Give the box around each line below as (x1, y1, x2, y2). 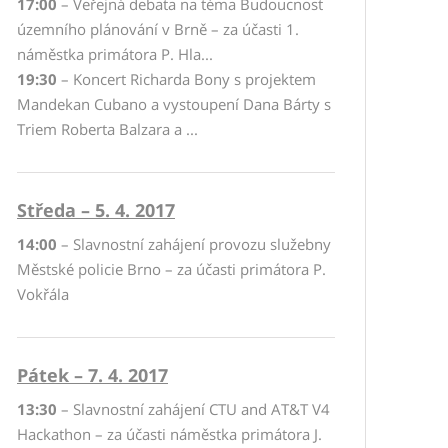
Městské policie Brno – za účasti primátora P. (17, 259, 326, 279)
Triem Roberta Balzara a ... (17, 119, 198, 139)
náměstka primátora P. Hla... (17, 44, 213, 64)
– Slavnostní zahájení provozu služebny (57, 234, 331, 254)
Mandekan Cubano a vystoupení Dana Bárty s (17, 94, 331, 114)
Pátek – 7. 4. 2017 (17, 363, 168, 387)
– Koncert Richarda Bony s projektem (57, 69, 316, 89)
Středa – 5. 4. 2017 (17, 198, 175, 222)
